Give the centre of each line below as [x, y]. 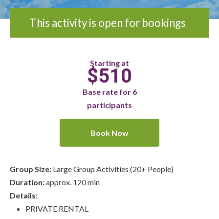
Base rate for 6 [109, 91]
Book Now [109, 132]
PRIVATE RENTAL [57, 208]
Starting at [109, 63]
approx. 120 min [73, 182]
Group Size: [31, 169]
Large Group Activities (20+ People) [112, 169]
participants [109, 105]
